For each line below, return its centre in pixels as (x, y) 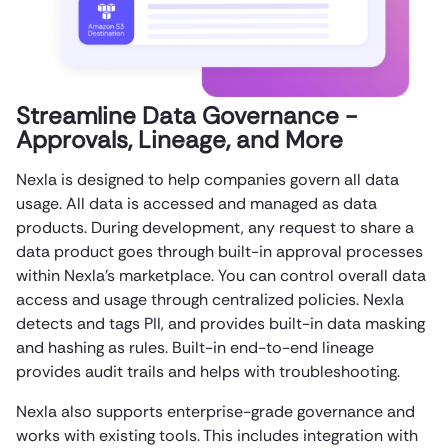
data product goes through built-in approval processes (219, 252)
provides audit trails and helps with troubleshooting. (208, 372)
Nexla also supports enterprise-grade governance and (215, 412)
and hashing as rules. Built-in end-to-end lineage (195, 348)
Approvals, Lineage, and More (179, 140)
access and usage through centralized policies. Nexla (210, 300)
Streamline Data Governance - (186, 116)
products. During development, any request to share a (215, 228)
